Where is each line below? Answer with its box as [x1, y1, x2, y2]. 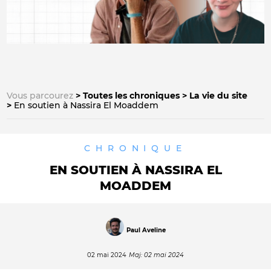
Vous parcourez [7, 90, 73, 102]
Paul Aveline [126, 226, 166, 234]
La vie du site [189, 90, 247, 102]
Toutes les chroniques [83, 90, 180, 102]
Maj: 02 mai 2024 [129, 251, 184, 260]
